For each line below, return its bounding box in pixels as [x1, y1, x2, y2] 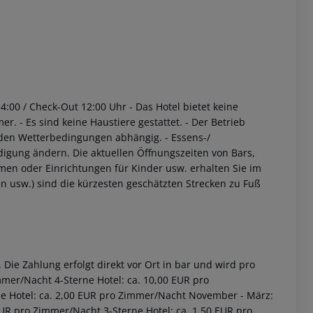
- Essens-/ [162, 131, 210, 145]
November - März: [186, 289, 273, 303]
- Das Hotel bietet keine [126, 100, 238, 114]
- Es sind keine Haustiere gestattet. [17, 115, 182, 129]
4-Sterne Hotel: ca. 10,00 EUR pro [52, 273, 209, 287]
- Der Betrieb [182, 115, 245, 129]
